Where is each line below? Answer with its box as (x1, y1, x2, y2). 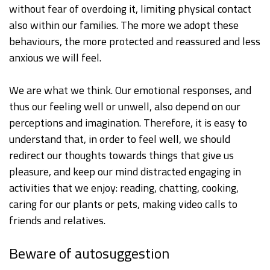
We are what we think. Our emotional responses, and (9, 82, 251, 99)
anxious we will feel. (9, 49, 101, 66)
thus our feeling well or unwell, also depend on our (9, 98, 240, 115)
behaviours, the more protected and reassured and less (9, 33, 260, 50)
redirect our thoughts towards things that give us (9, 147, 234, 164)
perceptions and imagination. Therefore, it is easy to (9, 115, 247, 131)
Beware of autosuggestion (9, 242, 169, 265)
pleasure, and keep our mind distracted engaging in (9, 163, 241, 180)
